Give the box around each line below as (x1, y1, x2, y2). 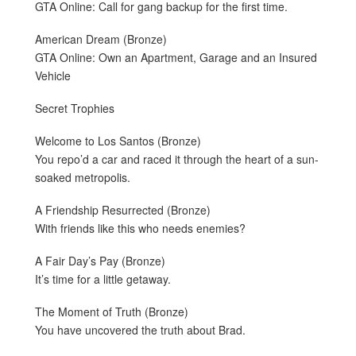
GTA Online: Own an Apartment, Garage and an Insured (35, 48, 317, 65)
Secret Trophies (35, 99, 114, 116)
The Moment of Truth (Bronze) (35, 303, 188, 319)
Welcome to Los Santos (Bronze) (35, 132, 201, 149)
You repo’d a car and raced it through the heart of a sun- (35, 150, 319, 167)
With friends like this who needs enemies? (35, 219, 246, 236)
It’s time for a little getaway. (35, 270, 171, 287)
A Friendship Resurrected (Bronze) (35, 201, 211, 218)
